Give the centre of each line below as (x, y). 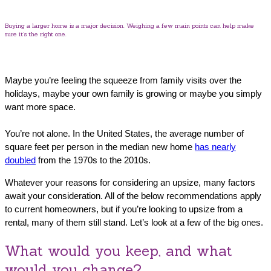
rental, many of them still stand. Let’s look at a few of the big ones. (134, 222)
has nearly (215, 146)
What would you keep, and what (119, 250)
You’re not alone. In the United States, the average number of (124, 133)
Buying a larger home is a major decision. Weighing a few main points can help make (129, 25)
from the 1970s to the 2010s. (93, 160)
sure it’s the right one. (36, 34)
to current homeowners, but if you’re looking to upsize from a (124, 209)
